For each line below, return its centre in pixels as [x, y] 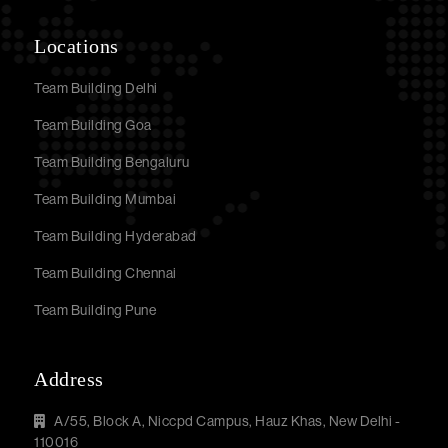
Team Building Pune [95, 309]
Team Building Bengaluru [112, 161]
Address [69, 378]
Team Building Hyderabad [115, 235]
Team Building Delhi [96, 87]
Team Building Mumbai [105, 198]
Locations [76, 45]
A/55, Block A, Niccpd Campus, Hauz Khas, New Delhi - [226, 420]
